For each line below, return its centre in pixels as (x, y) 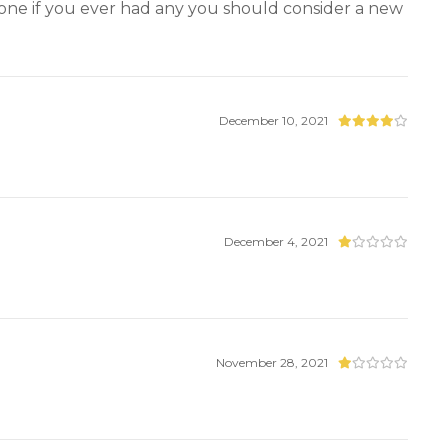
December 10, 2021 (274, 121)
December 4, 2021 (276, 241)
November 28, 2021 (272, 362)
